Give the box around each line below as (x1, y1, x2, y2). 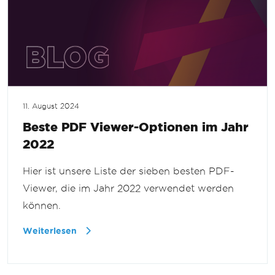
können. (23, 199, 61, 211)
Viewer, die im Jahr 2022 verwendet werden (23, 182, 234, 193)
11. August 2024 (23, 102, 79, 110)
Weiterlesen (23, 226, 79, 236)
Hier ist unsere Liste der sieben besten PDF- (23, 165, 234, 176)
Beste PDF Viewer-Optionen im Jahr (23, 119, 249, 134)
